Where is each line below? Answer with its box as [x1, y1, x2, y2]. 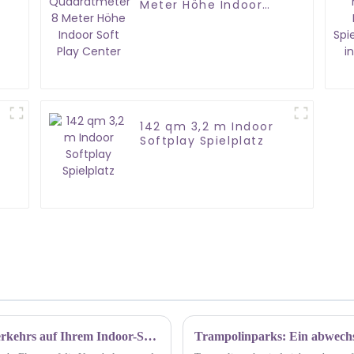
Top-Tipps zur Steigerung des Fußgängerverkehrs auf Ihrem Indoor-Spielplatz [144, 329, 156, 343]
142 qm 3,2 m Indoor [140, 119, 274, 135]
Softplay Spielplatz [140, 133, 265, 149]
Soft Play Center [140, 11, 250, 28]
